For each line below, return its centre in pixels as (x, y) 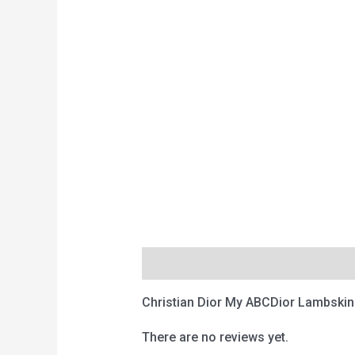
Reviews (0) (259, 264)
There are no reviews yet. (215, 338)
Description (175, 264)
